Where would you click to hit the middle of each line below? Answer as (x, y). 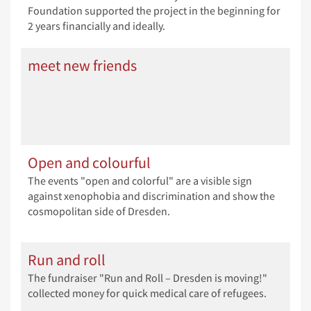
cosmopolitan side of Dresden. (99, 211)
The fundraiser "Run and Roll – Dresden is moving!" (148, 278)
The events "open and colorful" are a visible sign (140, 181)
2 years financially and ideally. (96, 26)
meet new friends (82, 65)
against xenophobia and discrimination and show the (151, 196)
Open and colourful (89, 162)
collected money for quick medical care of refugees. (147, 293)
